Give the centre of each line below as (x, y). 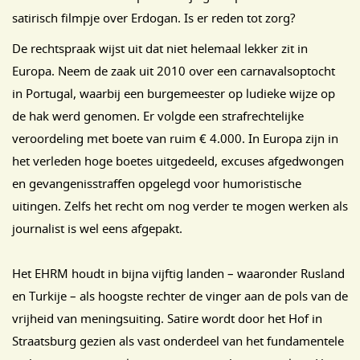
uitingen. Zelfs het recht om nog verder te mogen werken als (180, 206)
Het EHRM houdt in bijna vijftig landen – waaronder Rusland (178, 273)
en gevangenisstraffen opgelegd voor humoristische (157, 183)
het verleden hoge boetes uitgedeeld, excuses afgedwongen (178, 161)
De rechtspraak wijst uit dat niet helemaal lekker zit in (160, 48)
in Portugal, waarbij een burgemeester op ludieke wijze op (174, 93)
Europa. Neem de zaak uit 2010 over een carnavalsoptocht (174, 71)
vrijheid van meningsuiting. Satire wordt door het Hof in (167, 318)
